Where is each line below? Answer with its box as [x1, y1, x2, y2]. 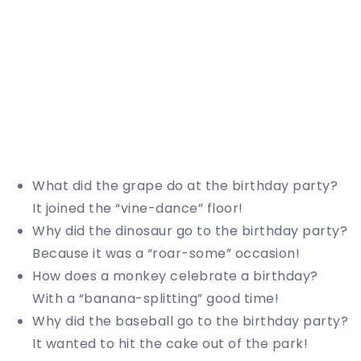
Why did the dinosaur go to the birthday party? [32, 222, 347, 241]
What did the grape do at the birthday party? [32, 176, 338, 196]
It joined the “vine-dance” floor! [32, 199, 243, 218]
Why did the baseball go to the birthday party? [32, 312, 348, 331]
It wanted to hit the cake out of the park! [32, 334, 308, 354]
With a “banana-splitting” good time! [32, 289, 279, 309]
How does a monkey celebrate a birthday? [32, 267, 318, 286]
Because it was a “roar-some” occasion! [32, 244, 300, 263]
